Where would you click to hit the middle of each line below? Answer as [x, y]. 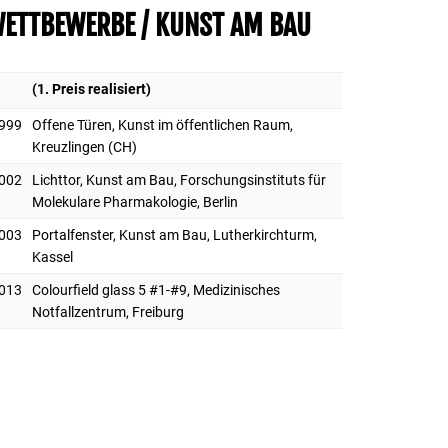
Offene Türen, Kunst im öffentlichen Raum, [163, 124]
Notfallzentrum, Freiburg [108, 311]
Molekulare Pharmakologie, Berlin [135, 201]
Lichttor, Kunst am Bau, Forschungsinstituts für [179, 179]
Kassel [53, 256]
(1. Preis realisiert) [92, 88]
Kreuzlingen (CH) [85, 146]
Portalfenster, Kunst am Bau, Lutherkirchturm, [175, 234]
